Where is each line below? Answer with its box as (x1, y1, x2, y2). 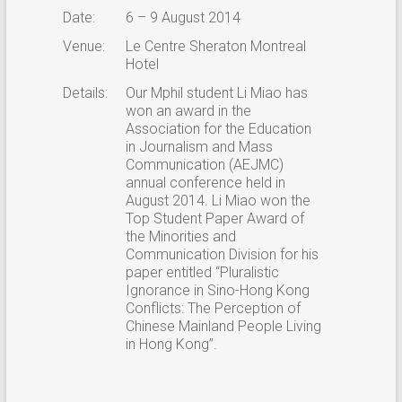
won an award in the (125, 101, 251, 119)
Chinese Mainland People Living (125, 317, 321, 335)
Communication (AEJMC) (125, 155, 284, 173)
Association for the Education (125, 119, 311, 137)
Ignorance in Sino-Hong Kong (125, 281, 310, 299)
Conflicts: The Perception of (125, 299, 301, 317)
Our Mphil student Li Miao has (125, 83, 308, 101)
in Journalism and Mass (125, 137, 273, 155)
